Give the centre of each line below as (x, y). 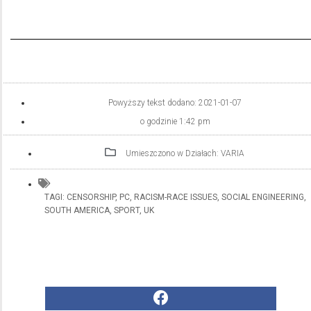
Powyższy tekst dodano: (153, 103)
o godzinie (158, 121)
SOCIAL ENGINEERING (263, 197)
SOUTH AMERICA (77, 210)
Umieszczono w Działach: (173, 153)
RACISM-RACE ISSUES (176, 197)
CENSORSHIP (91, 197)
